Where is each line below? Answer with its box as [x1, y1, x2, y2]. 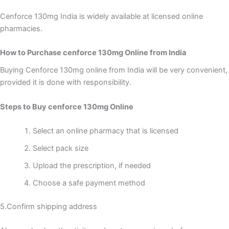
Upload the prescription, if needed [32, 161, 151, 170]
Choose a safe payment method [32, 178, 147, 188]
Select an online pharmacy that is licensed [32, 126, 178, 135]
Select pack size [32, 143, 88, 153]
